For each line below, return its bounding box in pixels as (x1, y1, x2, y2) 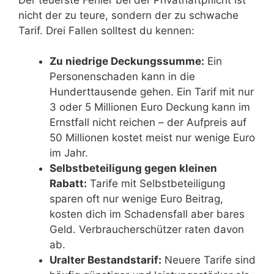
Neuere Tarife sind (161, 254, 256, 267)
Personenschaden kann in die (50, 70, 195, 83)
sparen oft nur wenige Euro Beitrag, (50, 193, 223, 206)
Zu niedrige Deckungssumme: (50, 55, 204, 68)
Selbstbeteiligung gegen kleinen (50, 162, 217, 175)
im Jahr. (50, 147, 88, 160)
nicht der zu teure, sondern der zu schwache (18, 9, 239, 21)
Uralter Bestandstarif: (50, 254, 161, 267)
